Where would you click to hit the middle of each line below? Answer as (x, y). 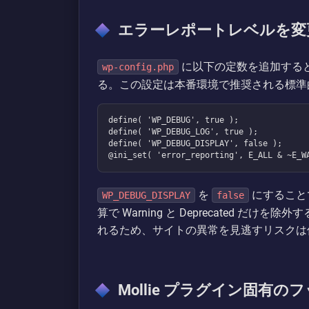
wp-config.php (138, 67)
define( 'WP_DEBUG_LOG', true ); (183, 131)
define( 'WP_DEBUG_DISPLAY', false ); (195, 143)
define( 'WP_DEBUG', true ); (173, 120)
